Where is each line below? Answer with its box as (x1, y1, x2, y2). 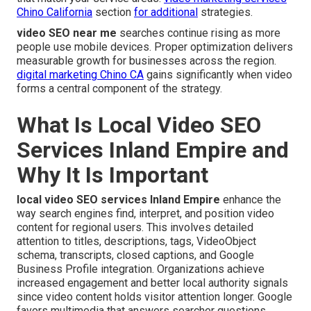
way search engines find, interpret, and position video (17, 206, 274, 220)
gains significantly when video (144, 67, 292, 81)
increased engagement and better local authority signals (17, 276, 288, 289)
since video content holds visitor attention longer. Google (17, 289, 292, 303)
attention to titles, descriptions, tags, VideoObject (17, 234, 256, 248)
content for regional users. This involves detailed (17, 220, 253, 234)
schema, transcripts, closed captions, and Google (17, 248, 254, 262)
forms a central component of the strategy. (17, 81, 222, 95)
